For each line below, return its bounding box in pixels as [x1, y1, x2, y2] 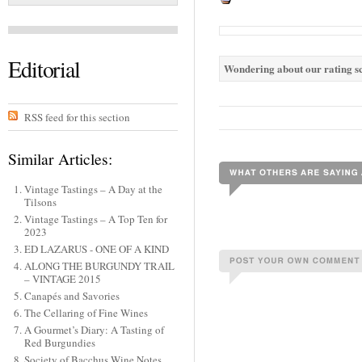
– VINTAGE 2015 [23, 271, 101, 287]
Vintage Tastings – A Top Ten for [23, 212, 167, 227]
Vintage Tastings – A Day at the [23, 182, 162, 197]
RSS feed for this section [23, 109, 130, 124]
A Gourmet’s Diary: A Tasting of [23, 322, 164, 338]
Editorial [8, 53, 80, 85]
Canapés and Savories [23, 288, 120, 304]
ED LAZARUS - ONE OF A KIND [23, 242, 169, 257]
